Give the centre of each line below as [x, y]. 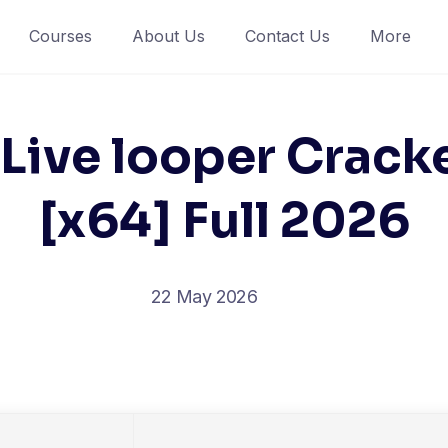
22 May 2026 [204, 296]
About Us [168, 36]
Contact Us [287, 36]
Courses [60, 36]
